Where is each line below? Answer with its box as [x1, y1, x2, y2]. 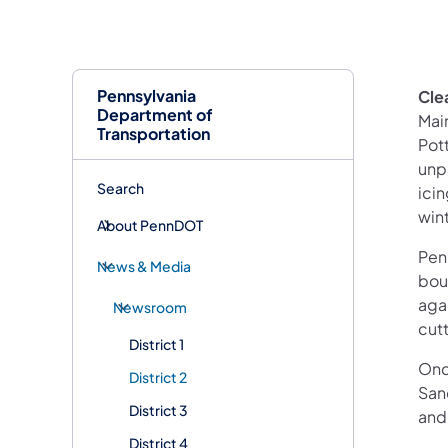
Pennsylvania [97, 84, 196, 106]
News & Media [97, 256, 191, 275]
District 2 [129, 367, 187, 386]
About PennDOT [97, 215, 203, 234]
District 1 [129, 334, 184, 353]
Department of [97, 103, 213, 125]
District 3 [129, 400, 188, 419]
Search [97, 178, 144, 197]
